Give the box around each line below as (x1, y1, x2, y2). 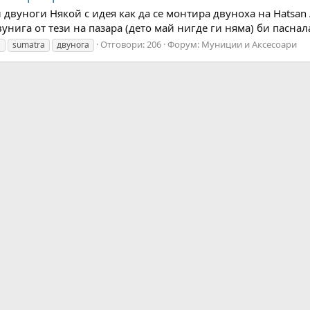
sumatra (12, 38, 45, 51)
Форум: (167, 37, 201, 51)
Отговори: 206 (100, 37, 161, 51)
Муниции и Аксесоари (201, 37, 297, 51)
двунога (57, 38, 89, 51)
